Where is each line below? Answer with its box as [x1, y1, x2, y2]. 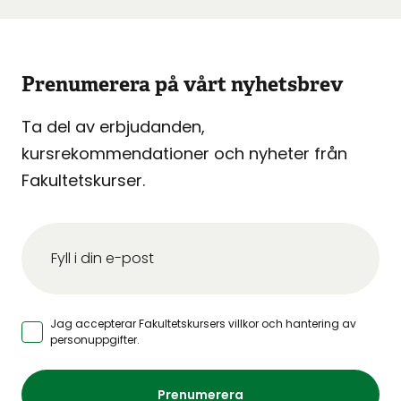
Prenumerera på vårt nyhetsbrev [21, 71, 343, 98]
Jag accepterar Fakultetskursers [50, 316, 228, 331]
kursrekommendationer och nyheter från [21, 142, 347, 165]
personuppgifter [50, 332, 137, 347]
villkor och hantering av [228, 316, 356, 331]
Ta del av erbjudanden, [21, 115, 205, 138]
